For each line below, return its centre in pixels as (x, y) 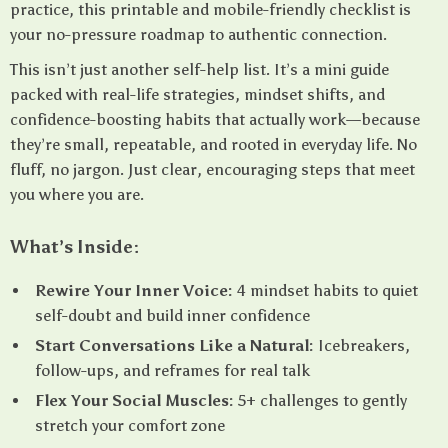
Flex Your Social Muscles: (134, 400)
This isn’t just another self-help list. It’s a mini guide (199, 69)
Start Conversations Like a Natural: (174, 345)
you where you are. (77, 194)
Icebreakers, (362, 345)
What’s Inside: (75, 247)
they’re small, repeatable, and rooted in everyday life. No (213, 144)
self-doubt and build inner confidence (172, 315)
